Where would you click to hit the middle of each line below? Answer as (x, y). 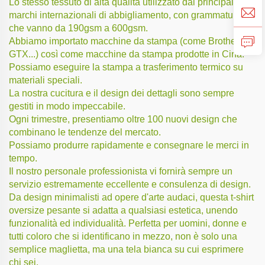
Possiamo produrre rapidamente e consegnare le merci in (129, 145)
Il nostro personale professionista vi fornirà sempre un (121, 171)
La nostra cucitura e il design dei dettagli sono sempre (122, 93)
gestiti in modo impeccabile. (67, 106)
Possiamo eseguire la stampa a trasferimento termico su (126, 67)
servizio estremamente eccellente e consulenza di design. (130, 184)
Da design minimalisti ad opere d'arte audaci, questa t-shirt (131, 197)
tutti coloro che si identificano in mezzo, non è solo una (123, 236)
